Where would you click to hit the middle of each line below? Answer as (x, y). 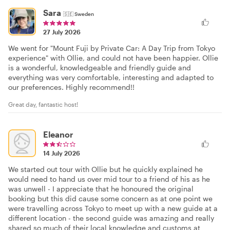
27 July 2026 (62, 32)
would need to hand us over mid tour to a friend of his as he (109, 179)
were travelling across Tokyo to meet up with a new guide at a (113, 208)
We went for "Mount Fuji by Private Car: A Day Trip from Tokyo (112, 48)
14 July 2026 (62, 153)
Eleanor (58, 134)
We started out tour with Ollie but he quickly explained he (106, 169)
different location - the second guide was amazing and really (111, 218)
